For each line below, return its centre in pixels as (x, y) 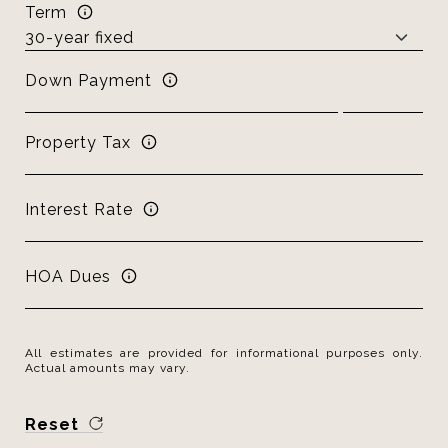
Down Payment (88, 80)
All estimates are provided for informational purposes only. (224, 353)
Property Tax (78, 142)
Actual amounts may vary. (107, 368)
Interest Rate (79, 209)
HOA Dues (68, 276)
